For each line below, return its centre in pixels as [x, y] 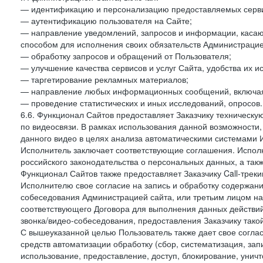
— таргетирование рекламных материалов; [104, 79]
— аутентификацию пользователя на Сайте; [106, 21]
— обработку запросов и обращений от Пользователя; [126, 56]
